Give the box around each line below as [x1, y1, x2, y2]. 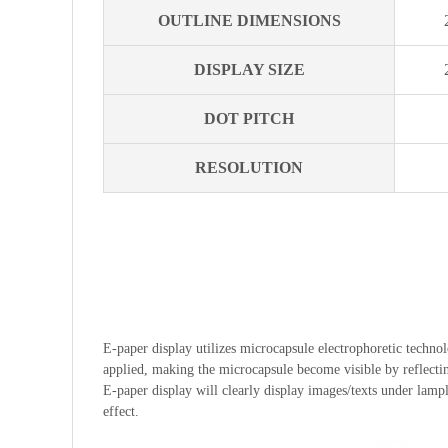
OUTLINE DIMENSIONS [157, 11, 341, 29]
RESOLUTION [195, 158, 303, 176]
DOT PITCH [204, 109, 294, 127]
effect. [103, 403, 139, 419]
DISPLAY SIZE [193, 60, 305, 78]
